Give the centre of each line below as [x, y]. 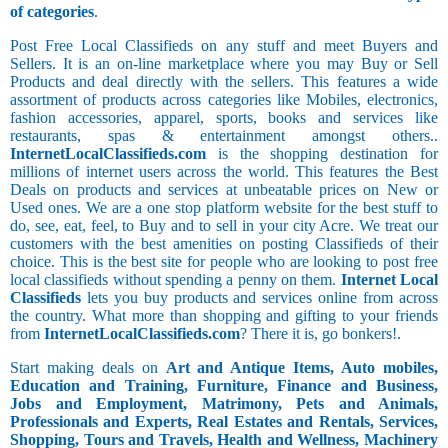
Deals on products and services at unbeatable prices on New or [224, 190]
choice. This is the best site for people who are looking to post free [224, 262]
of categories [52, 12]
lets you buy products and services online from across [259, 298]
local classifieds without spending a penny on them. [175, 280]
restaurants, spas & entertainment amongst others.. [224, 136]
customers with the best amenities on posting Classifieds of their [224, 244]
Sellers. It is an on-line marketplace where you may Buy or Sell [224, 64]
